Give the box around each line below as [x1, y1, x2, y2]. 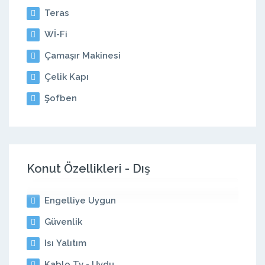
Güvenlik [42, 216, 82, 227]
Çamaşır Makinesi [42, 50, 121, 61]
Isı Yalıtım [42, 238, 86, 248]
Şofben [42, 93, 77, 104]
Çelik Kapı [42, 72, 89, 82]
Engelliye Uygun [42, 195, 116, 206]
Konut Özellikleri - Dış [27, 161, 150, 176]
